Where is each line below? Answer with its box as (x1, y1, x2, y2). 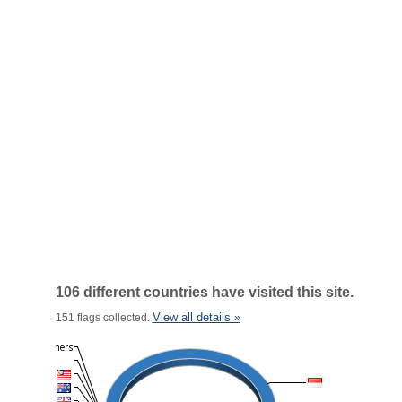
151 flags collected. (55, 311, 153, 324)
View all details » (152, 310, 240, 324)
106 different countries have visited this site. (55, 284, 354, 300)
